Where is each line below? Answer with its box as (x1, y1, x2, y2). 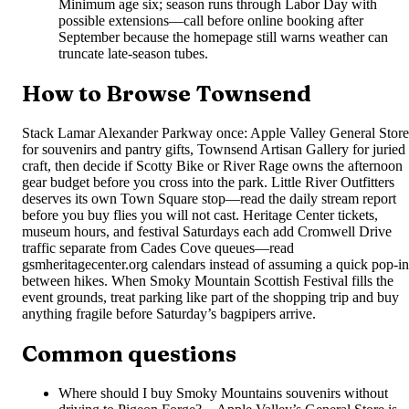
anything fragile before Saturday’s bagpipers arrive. (22, 306, 316, 321)
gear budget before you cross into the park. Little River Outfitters (22, 174, 394, 190)
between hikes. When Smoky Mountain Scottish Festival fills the (22, 273, 393, 288)
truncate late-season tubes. (58, 46, 208, 62)
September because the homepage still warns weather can (58, 29, 388, 46)
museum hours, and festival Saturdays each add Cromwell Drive (22, 224, 392, 239)
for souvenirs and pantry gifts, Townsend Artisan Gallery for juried (22, 142, 405, 157)
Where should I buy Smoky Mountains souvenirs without (58, 384, 388, 401)
